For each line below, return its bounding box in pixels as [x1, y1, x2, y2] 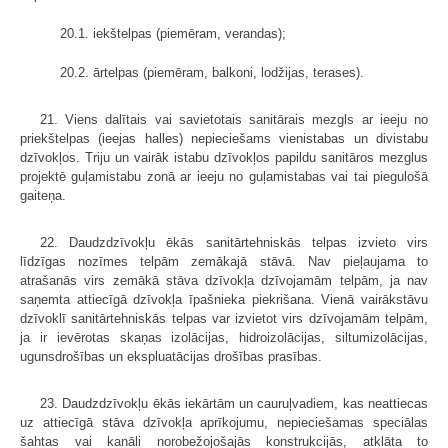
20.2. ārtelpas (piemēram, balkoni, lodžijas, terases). [60, 65, 364, 81]
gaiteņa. [20, 188, 66, 204]
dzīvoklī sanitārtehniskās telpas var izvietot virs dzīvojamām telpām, [20, 311, 428, 327]
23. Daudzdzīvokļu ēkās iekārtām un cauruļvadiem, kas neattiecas [40, 396, 428, 412]
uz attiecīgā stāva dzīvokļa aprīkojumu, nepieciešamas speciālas [20, 415, 428, 431]
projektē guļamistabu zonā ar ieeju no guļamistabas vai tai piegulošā [20, 169, 428, 185]
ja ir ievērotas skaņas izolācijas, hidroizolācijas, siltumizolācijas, [20, 330, 428, 346]
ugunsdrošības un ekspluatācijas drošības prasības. [20, 349, 322, 365]
